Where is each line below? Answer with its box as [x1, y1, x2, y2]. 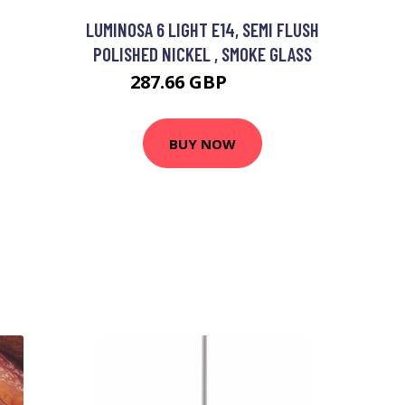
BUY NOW [169, 134, 236, 153]
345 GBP [231, 77, 275, 92]
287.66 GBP [130, 70, 231, 94]
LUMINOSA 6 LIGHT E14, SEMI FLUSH [86, 18, 319, 41]
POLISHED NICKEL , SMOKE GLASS [93, 42, 312, 65]
